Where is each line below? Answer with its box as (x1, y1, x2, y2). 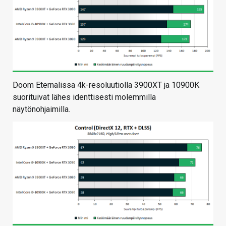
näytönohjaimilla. (13, 104, 70, 115)
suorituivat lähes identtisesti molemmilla (13, 92, 156, 102)
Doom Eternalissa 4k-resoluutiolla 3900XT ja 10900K (13, 80, 199, 90)
